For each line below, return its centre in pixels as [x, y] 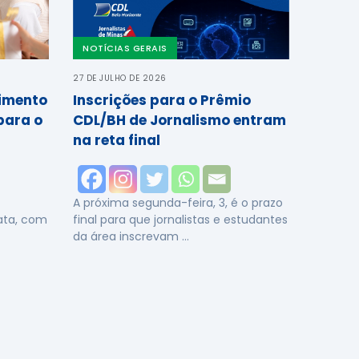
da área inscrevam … [131, 236]
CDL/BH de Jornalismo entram [179, 120]
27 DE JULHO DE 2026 [120, 78]
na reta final [117, 140]
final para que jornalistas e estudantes [180, 220]
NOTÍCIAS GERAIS [125, 48]
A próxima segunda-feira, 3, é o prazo [178, 203]
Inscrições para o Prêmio [162, 100]
